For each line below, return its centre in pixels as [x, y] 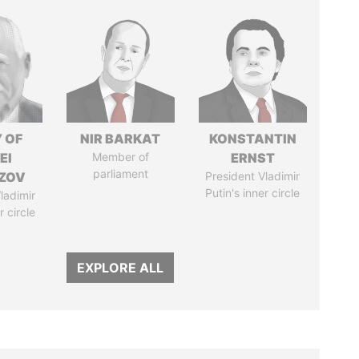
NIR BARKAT [121, 139]
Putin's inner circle [253, 193]
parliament [120, 173]
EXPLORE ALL [121, 268]
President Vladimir [253, 176]
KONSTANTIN [252, 139]
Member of [120, 157]
